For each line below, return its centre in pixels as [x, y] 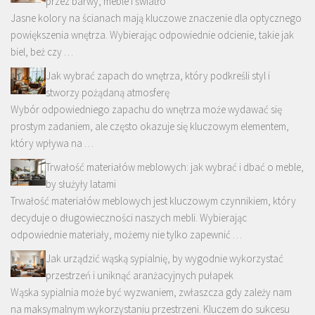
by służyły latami [81, 184]
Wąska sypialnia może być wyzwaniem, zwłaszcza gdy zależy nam [151, 292]
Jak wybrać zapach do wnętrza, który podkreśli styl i [158, 76]
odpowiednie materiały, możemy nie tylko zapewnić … [126, 235]
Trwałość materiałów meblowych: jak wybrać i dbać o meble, [175, 167]
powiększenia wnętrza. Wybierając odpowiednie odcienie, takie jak [152, 35]
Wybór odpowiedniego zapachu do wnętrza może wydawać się [146, 110]
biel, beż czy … [42, 52]
